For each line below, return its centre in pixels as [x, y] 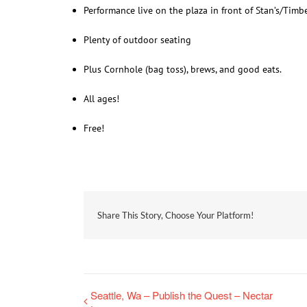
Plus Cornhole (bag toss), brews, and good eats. [183, 69]
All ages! [101, 99]
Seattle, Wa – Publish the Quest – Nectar [182, 295]
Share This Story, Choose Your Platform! [175, 215]
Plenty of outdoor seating [137, 40]
